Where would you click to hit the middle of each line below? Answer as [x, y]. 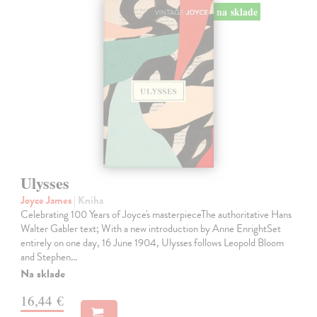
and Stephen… [49, 257]
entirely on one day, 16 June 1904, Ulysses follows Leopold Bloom [152, 242]
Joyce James [47, 200]
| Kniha [89, 200]
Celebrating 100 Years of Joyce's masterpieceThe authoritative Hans [156, 214]
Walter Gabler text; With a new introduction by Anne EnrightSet [151, 228]
